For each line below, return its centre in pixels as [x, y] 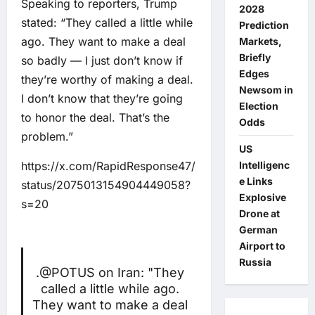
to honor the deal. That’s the [95, 117]
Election [258, 106]
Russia [255, 262]
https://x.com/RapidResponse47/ [108, 166]
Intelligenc [264, 165]
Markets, [260, 41]
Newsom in [266, 90]
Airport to [262, 246]
